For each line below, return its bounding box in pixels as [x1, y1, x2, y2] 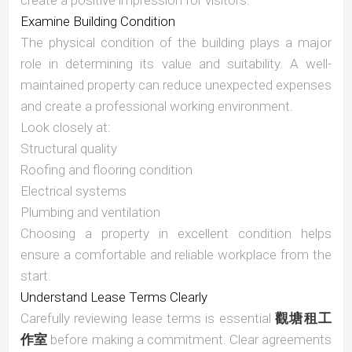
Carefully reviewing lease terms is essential [20, 310, 275, 327]
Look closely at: [20, 119, 111, 136]
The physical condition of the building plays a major [20, 35, 332, 51]
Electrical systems [20, 183, 126, 200]
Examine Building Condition [20, 13, 175, 30]
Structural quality [20, 141, 117, 157]
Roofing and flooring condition [20, 162, 192, 178]
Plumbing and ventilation [20, 204, 160, 221]
